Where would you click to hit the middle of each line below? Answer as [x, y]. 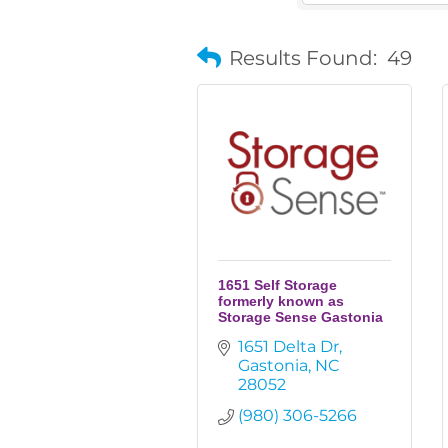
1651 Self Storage [277, 285]
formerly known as [281, 301]
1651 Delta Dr [288, 346]
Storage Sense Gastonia [300, 317]
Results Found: [303, 58]
